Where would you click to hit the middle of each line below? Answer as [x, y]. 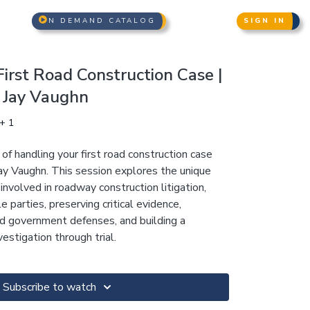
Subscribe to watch [49, 287]
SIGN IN [264, 20]
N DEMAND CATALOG [102, 20]
